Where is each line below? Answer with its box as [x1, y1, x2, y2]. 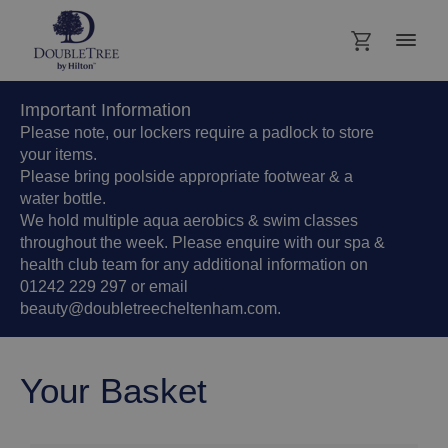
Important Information [20, 99, 191, 120]
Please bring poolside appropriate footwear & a [20, 167, 353, 185]
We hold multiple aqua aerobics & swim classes [20, 211, 358, 229]
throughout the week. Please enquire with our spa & [20, 233, 385, 251]
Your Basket [20, 371, 207, 411]
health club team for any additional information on [20, 255, 368, 273]
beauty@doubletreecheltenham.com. [20, 299, 281, 317]
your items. [20, 145, 97, 163]
